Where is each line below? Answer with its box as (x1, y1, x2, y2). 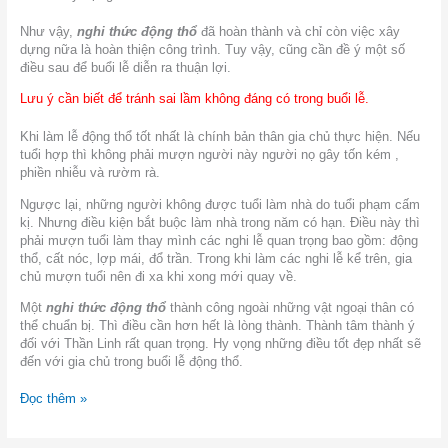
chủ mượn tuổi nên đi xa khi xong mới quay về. (19, 268, 297, 284)
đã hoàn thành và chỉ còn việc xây (200, 23, 400, 39)
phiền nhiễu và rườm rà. (19, 165, 160, 181)
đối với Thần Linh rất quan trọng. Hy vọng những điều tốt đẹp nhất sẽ (19, 336, 421, 352)
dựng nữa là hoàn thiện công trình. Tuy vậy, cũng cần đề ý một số (19, 41, 405, 57)
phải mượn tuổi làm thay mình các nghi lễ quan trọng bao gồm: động (19, 232, 418, 248)
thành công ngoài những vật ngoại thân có (165, 300, 414, 316)
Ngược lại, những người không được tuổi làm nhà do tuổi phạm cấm (19, 196, 420, 212)
